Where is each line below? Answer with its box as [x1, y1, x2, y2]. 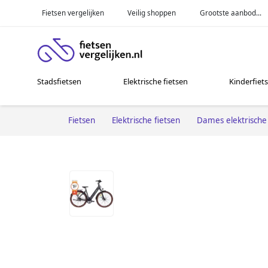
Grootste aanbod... [200, 8, 262, 17]
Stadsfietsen [37, 76, 82, 87]
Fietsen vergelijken [41, 8, 104, 17]
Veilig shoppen [127, 8, 176, 17]
